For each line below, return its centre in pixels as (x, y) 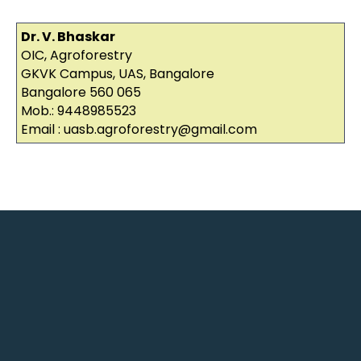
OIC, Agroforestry (76, 56)
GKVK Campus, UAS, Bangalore (117, 74)
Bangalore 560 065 (81, 93)
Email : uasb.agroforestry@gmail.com (139, 130)
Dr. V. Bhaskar (68, 37)
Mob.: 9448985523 (78, 111)
